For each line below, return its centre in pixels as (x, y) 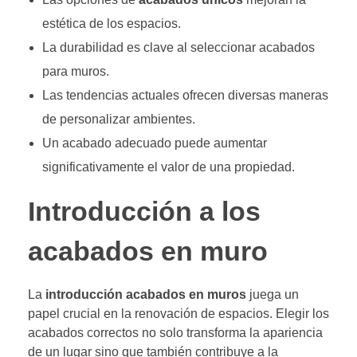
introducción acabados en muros (146, 295)
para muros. (75, 72)
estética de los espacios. (111, 24)
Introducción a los (144, 212)
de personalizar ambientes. (118, 120)
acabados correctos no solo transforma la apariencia (175, 333)
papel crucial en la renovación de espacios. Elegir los (178, 314)
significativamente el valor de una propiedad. (168, 167)
